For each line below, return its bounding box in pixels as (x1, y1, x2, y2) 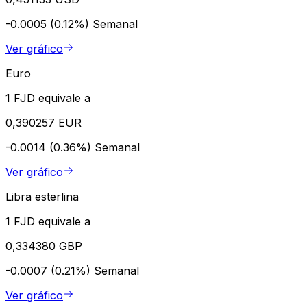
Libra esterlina (5, 190, 79, 204)
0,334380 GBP (5, 239, 82, 254)
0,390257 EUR (5, 116, 82, 130)
